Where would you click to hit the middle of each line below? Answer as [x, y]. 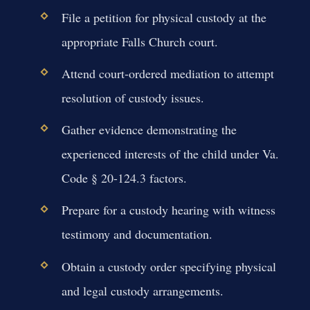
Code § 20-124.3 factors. [124, 178]
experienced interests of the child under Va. [170, 154]
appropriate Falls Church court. [139, 41]
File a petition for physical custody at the [164, 17]
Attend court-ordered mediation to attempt [167, 74]
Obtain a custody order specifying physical [168, 266]
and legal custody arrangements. [142, 290]
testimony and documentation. [137, 234]
